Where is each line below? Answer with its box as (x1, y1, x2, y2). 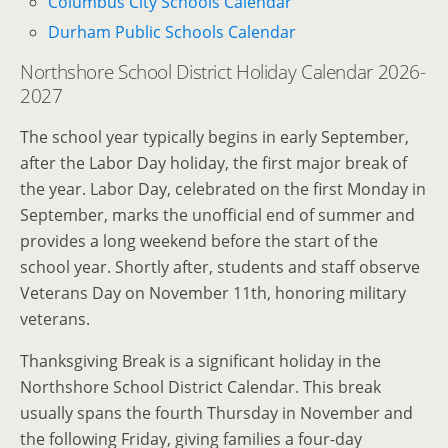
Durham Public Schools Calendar (48, 21, 297, 44)
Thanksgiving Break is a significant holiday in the (20, 350, 381, 373)
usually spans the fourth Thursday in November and (20, 402, 413, 425)
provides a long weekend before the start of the (20, 230, 378, 253)
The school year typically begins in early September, (20, 126, 409, 149)
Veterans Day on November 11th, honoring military (20, 282, 406, 305)
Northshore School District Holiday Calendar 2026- (20, 59, 426, 85)
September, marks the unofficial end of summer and (20, 204, 415, 227)
